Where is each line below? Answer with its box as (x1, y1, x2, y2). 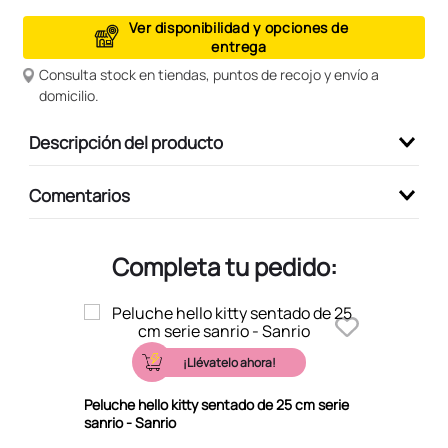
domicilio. (39, 85, 100, 105)
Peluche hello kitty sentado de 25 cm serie (84, 394, 349, 414)
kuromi (56, 47, 100, 66)
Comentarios (29, 183, 130, 207)
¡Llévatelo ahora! (182, 353, 276, 371)
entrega (211, 37, 267, 57)
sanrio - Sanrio (84, 412, 176, 432)
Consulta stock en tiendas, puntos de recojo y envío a (39, 64, 380, 84)
